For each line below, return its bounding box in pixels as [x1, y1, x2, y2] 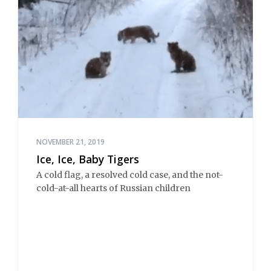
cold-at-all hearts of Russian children [36, 183, 191, 194]
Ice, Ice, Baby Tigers [36, 151, 139, 166]
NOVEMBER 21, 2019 [36, 136, 105, 147]
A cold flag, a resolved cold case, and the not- [36, 169, 223, 181]
